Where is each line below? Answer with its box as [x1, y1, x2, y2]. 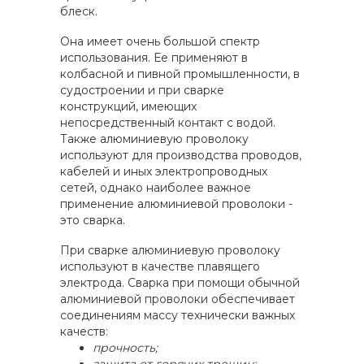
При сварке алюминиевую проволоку [60, 243, 280, 258]
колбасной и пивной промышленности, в [60, 67, 300, 81]
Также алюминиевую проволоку [60, 132, 249, 146]
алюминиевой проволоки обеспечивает [60, 292, 295, 306]
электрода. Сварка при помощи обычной [60, 275, 300, 290]
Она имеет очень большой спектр [60, 34, 260, 49]
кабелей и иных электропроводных [60, 164, 267, 179]
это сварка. [60, 213, 125, 227]
